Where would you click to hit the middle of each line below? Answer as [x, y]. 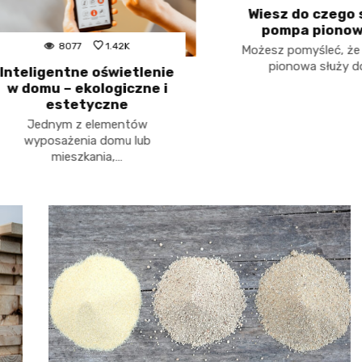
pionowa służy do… [298, 67]
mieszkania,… [64, 157]
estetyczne [64, 105]
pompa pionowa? [298, 30]
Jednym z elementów [64, 125]
